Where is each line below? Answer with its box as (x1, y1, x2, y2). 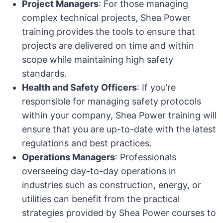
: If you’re (137, 82, 176, 93)
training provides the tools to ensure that (22, 26, 195, 37)
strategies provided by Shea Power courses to (22, 208, 216, 218)
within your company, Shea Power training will (22, 110, 217, 120)
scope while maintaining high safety (22, 54, 173, 65)
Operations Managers (22, 152, 115, 162)
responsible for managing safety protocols (22, 96, 201, 107)
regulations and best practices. (22, 138, 152, 148)
